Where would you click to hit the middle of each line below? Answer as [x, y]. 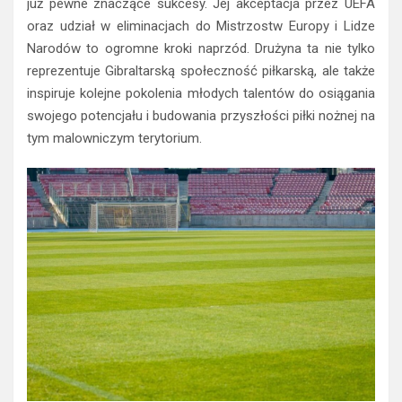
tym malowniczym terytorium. [114, 138]
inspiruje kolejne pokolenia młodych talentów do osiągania [201, 93]
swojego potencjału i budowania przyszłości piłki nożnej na [201, 115]
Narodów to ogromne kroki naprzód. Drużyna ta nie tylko [201, 48]
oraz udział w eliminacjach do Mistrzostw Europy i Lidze [201, 26]
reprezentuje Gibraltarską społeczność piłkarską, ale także [201, 70]
